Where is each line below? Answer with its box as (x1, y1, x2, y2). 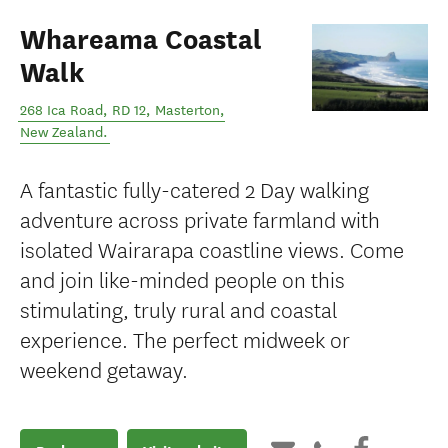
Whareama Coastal (20, 23, 262, 57)
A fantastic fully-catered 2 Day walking (20, 173, 369, 204)
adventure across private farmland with (20, 203, 380, 234)
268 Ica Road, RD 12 (20, 102, 146, 119)
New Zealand (20, 124, 103, 141)
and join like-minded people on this (20, 263, 345, 294)
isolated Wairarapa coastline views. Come (20, 233, 404, 264)
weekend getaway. (20, 353, 188, 384)
